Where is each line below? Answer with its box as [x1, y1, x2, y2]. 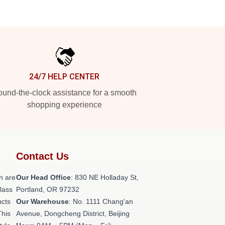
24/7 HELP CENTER [29, 72, 99, 81]
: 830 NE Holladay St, [71, 173, 139, 181]
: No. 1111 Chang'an [69, 197, 133, 205]
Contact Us [16, 151, 69, 162]
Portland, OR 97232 [16, 185, 79, 193]
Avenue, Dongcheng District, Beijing [16, 209, 130, 217]
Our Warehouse [16, 197, 69, 205]
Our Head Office [16, 173, 71, 181]
